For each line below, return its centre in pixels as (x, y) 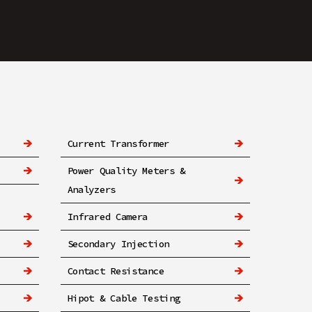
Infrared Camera (108, 216)
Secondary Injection (118, 243)
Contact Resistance (116, 271)
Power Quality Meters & (126, 170)
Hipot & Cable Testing (124, 298)
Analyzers (91, 189)
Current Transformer (118, 143)
